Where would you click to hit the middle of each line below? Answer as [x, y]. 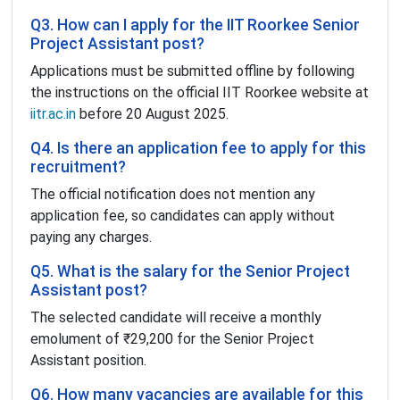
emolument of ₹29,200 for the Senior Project [172, 339]
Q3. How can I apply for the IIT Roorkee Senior [195, 25]
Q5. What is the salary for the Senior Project [190, 272]
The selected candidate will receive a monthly [176, 318]
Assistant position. [88, 361]
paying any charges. [91, 237]
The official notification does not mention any [173, 195]
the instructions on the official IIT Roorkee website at [200, 93]
